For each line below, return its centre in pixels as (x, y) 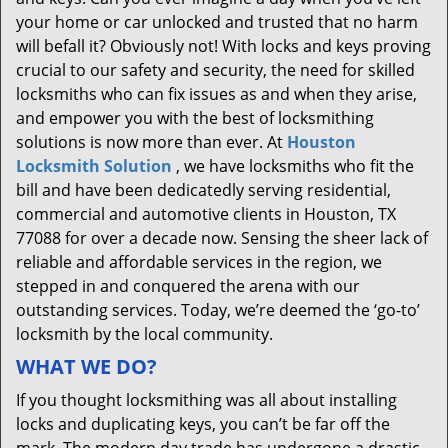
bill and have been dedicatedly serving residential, (203, 190)
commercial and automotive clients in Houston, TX (206, 214)
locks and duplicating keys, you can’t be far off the (203, 424)
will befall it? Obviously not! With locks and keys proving (223, 46)
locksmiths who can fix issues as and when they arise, (216, 94)
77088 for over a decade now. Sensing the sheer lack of (222, 238)
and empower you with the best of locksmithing (195, 118)
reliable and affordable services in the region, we (199, 262)
